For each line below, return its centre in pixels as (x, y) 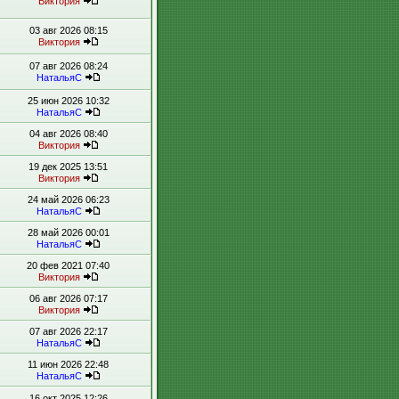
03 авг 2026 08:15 (68, 30)
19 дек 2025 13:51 (68, 167)
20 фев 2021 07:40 (68, 265)
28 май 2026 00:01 (68, 232)
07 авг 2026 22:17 (68, 331)
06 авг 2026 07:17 (68, 298)
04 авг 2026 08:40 (68, 134)
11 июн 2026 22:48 (68, 364)
